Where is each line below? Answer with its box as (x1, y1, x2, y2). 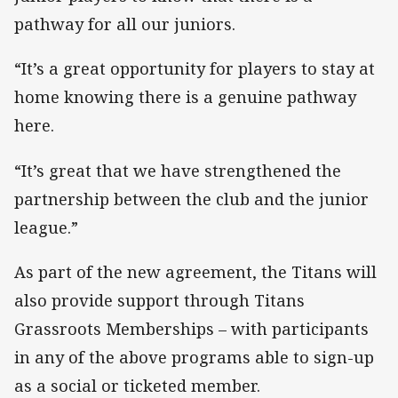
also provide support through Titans (14, 289, 305, 311)
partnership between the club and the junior (14, 187, 369, 210)
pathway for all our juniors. (14, 13, 235, 36)
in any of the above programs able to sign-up (14, 346, 374, 368)
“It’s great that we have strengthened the (14, 159, 341, 181)
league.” (14, 216, 78, 238)
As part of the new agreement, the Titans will (14, 260, 377, 283)
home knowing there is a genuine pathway (14, 86, 356, 108)
